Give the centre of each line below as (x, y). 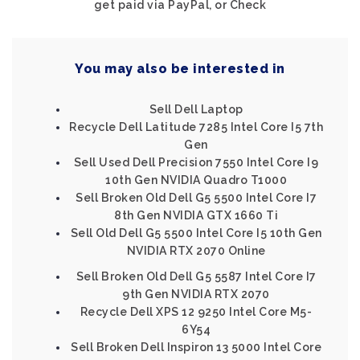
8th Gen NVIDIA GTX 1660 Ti (196, 215)
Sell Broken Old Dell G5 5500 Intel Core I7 (196, 198)
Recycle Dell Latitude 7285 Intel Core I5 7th (196, 127)
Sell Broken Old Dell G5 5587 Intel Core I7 (196, 276)
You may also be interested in (180, 69)
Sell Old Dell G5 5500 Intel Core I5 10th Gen (196, 233)
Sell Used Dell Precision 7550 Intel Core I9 (196, 162)
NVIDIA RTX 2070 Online (196, 251)
